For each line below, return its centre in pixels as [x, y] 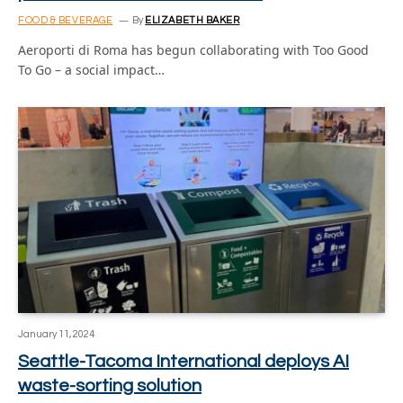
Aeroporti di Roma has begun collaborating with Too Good [193, 49]
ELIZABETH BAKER [193, 20]
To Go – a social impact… [91, 69]
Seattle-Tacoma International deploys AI [184, 362]
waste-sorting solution [110, 386]
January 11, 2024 [56, 334]
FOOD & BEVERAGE [66, 20]
